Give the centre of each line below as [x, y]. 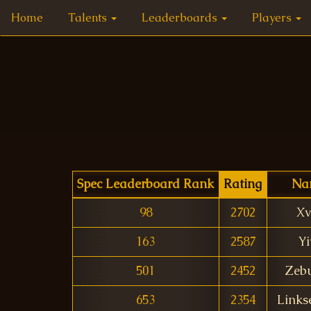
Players [273, 18]
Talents [89, 18]
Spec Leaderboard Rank [145, 184]
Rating [243, 184]
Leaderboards [181, 18]
